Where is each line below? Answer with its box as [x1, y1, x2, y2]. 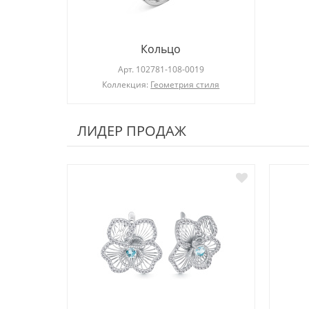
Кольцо [141, 41, 181, 57]
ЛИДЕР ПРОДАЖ [77, 121, 186, 141]
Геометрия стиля [150, 79, 220, 91]
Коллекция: [102, 79, 151, 91]
